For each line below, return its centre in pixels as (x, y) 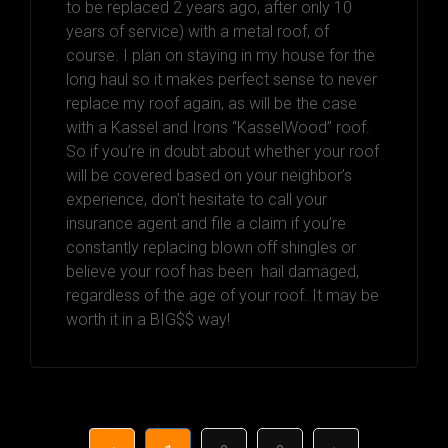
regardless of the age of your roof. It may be (222, 295)
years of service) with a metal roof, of (197, 31)
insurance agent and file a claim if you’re (206, 223)
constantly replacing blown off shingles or (211, 247)
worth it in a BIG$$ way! (148, 319)
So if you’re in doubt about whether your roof (222, 151)
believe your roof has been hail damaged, (212, 271)
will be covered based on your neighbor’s (209, 175)
